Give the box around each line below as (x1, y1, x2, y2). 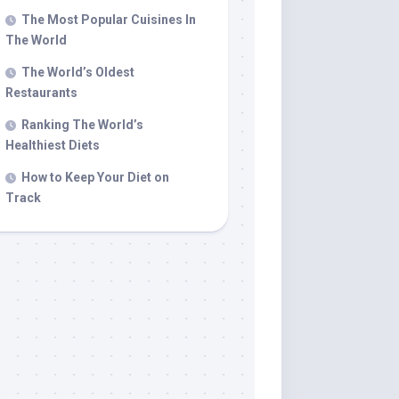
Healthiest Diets (5, 138, 100, 153)
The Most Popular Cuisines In (21, 12, 196, 28)
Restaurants (5, 85, 77, 101)
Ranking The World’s (21, 118, 143, 133)
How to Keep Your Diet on (21, 170, 169, 185)
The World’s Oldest (21, 65, 134, 80)
